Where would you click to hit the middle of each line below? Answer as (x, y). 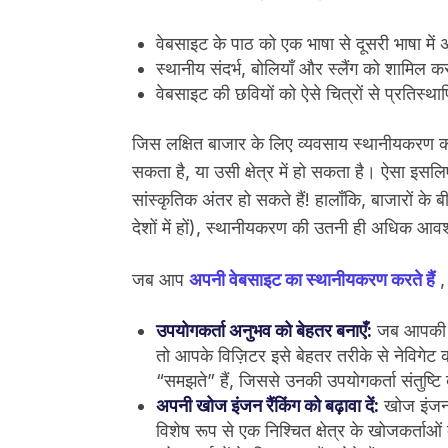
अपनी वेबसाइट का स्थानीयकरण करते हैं (312, 279)
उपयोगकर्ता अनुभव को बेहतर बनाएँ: (264, 330)
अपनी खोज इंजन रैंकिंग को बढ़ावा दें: (267, 405)
